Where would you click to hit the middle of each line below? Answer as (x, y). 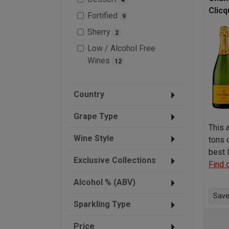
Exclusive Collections (115, 160)
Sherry (100, 32)
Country (89, 94)
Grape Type (96, 116)
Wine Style (94, 138)
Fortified (104, 15)
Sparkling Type (102, 204)
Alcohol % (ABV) (105, 182)
